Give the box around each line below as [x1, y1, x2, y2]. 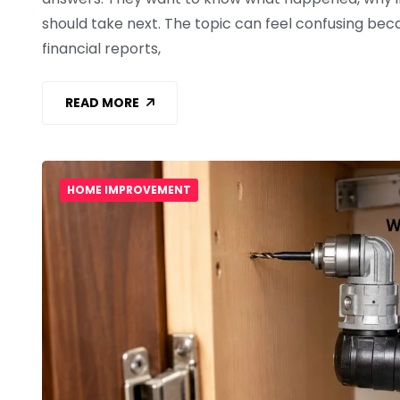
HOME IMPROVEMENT [67, 181, 191, 197]
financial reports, [42, 37, 161, 59]
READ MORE [65, 94, 139, 112]
